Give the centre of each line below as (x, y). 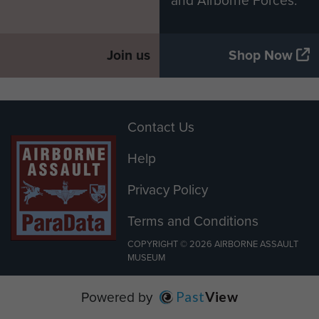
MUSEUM (146, 257)
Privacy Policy (168, 190)
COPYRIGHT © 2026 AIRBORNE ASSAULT (213, 244)
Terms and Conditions (193, 221)
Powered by (120, 297)
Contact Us (161, 127)
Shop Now (260, 55)
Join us (129, 55)
